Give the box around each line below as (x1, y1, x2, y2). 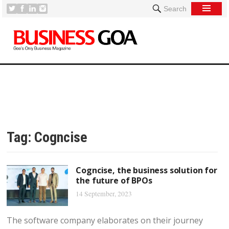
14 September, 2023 (76, 189, 132, 198)
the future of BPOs (76, 175, 152, 186)
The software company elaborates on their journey (7, 215, 203, 226)
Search (163, 5, 187, 13)
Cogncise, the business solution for (76, 165, 217, 176)
